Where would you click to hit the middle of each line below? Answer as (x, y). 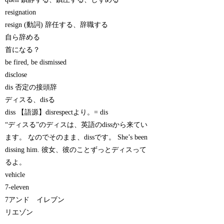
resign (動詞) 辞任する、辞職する (57, 24)
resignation (21, 12)
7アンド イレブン (35, 199)
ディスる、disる (30, 99)
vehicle (15, 174)
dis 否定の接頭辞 (31, 87)
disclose (16, 74)
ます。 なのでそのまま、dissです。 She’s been (76, 137)
